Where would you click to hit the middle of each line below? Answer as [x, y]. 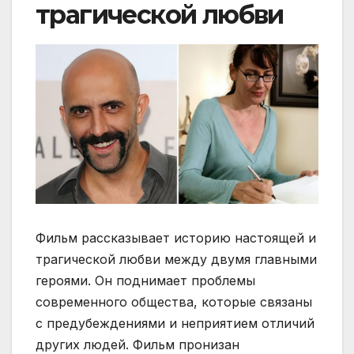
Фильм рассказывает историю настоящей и [176, 237]
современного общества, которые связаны [174, 301]
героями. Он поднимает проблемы [145, 280]
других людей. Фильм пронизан [137, 344]
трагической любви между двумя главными [176, 259]
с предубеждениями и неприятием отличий [175, 323]
